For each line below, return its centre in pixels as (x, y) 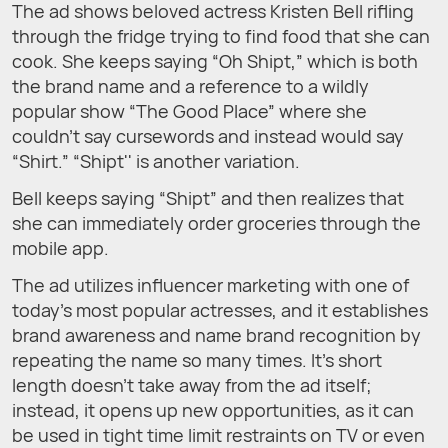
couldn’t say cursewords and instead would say (208, 135)
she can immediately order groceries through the (216, 222)
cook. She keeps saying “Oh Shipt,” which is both (215, 60)
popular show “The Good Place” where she (189, 110)
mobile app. (60, 247)
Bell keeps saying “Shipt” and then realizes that (208, 197)
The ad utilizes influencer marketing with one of (210, 284)
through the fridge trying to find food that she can (221, 35)
